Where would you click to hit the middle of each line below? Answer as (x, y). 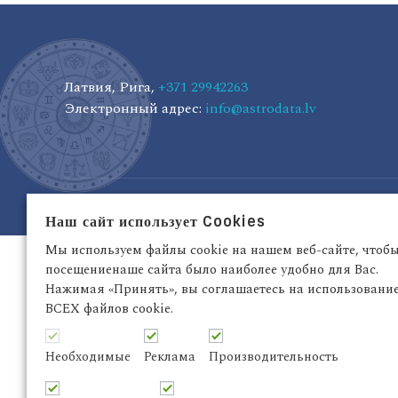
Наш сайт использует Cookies (155, 221)
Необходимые (88, 356)
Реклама (170, 356)
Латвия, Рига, (111, 87)
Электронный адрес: (135, 108)
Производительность (274, 356)
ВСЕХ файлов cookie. (109, 308)
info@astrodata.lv (261, 108)
